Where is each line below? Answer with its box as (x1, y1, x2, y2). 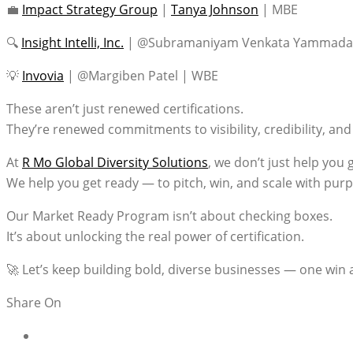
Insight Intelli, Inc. (21, 34, 124, 51)
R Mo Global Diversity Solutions (22, 154, 208, 171)
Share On (6, 294, 61, 311)
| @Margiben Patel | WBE (64, 67, 218, 84)
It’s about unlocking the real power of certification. (6, 228, 304, 245)
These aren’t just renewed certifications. (6, 100, 243, 117)
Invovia (22, 67, 64, 84)
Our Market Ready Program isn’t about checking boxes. (6, 207, 333, 225)
